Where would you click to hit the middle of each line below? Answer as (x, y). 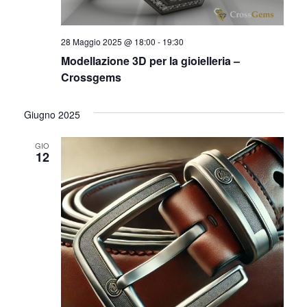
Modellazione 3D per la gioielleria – (150, 60)
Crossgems (91, 77)
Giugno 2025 (52, 114)
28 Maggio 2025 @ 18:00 (108, 41)
